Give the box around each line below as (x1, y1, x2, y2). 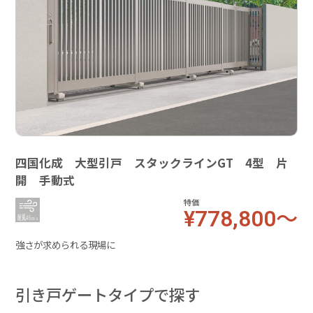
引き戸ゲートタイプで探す (15, 283, 201, 305)
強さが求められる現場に (15, 238, 116, 252)
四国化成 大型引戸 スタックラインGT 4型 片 (15, 154, 289, 171)
